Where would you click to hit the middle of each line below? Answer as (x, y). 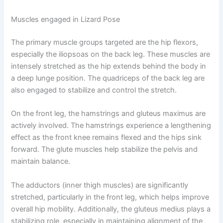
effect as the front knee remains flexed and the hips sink (107, 138)
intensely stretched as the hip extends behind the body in (109, 66)
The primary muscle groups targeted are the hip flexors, (105, 42)
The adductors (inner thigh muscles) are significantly (100, 185)
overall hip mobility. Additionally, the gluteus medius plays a (111, 209)
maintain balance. (41, 162)
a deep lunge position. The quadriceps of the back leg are (108, 78)
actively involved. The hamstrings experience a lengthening (111, 126)
